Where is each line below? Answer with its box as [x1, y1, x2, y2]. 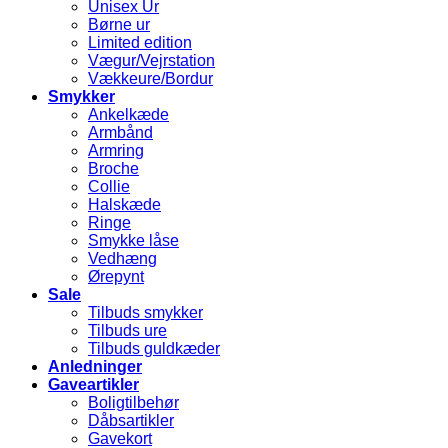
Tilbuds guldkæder [88, 340, 220, 358]
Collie [88, 178, 130, 196]
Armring [88, 142, 144, 160]
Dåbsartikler [88, 412, 174, 430]
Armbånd [88, 124, 153, 142]
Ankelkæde [88, 106, 169, 124]
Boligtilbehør [88, 394, 179, 412]
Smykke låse [88, 232, 179, 250]
